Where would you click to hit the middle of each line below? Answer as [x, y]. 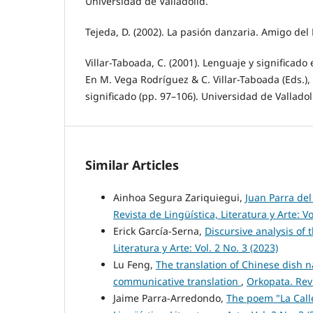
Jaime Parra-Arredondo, [170, 298]
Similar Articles [132, 165]
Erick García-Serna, [159, 231]
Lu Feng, [134, 265]
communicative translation [177, 282]
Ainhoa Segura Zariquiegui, [179, 198]
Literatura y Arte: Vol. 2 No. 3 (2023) [196, 248]
